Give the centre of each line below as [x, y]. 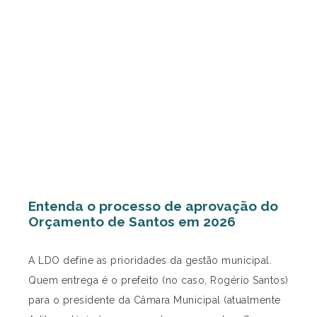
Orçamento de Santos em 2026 [132, 222]
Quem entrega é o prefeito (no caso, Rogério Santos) [158, 281]
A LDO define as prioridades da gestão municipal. [150, 261]
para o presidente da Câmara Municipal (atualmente [155, 300]
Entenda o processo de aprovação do [153, 206]
